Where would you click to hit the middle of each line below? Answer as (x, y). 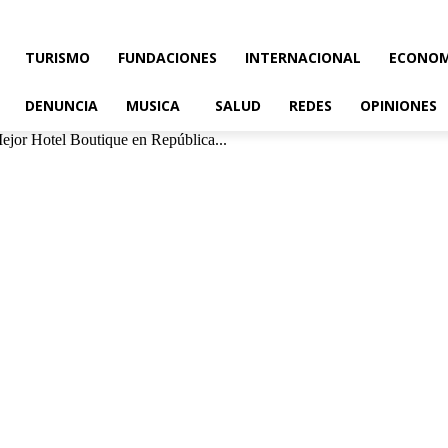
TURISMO (57, 57)
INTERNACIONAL (303, 57)
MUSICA (153, 105)
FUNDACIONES (167, 57)
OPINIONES (398, 105)
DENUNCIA (61, 105)
